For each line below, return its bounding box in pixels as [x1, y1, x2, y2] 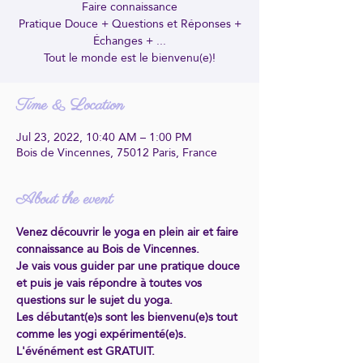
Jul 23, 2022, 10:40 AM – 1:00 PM [16, 126, 192, 147]
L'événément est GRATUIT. [16, 340, 155, 361]
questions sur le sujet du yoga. [16, 289, 173, 310]
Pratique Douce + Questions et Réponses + [18, 13, 241, 34]
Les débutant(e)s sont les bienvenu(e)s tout [16, 306, 241, 327]
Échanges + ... [93, 30, 166, 51]
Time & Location [16, 95, 124, 117]
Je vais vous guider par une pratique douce [16, 255, 243, 276]
